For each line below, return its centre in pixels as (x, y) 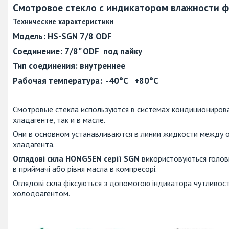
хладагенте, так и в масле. (59, 119)
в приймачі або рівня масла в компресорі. (85, 168)
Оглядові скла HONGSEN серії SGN (76, 158)
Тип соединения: (45, 66)
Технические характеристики (63, 21)
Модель (28, 36)
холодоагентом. (41, 193)
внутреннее (102, 66)
